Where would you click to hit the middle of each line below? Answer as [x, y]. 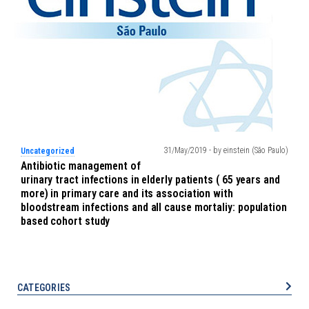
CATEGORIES [44, 288]
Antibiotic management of [81, 166]
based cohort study [66, 221]
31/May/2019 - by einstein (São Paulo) [226, 150]
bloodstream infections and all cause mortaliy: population [154, 207]
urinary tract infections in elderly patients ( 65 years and [150, 180]
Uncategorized [48, 151]
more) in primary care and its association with [127, 193]
